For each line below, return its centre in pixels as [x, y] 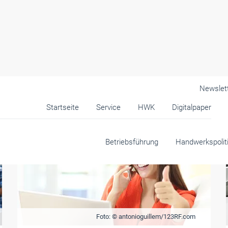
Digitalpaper [191, 107]
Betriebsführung [132, 142]
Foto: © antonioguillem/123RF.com [146, 217]
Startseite [62, 107]
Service [108, 107]
